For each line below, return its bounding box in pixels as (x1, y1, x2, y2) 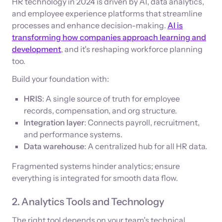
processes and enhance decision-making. (12, 20, 167, 30)
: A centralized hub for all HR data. (84, 141, 207, 151)
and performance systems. (24, 129, 122, 139)
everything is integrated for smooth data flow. (12, 172, 178, 183)
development (12, 44, 61, 54)
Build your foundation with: (12, 73, 109, 84)
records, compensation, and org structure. (24, 105, 177, 115)
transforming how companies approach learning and (12, 32, 206, 42)
